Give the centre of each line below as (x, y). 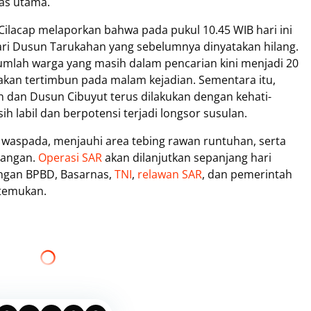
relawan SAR (170, 174)
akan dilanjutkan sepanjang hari (187, 158)
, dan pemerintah (247, 174)
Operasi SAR (70, 158)
